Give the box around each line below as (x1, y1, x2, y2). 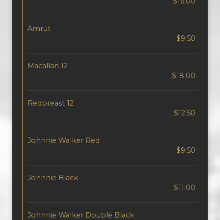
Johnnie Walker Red (27, 136, 100, 145)
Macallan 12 (27, 61, 68, 70)
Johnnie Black (27, 173, 78, 182)
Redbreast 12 (27, 99, 74, 108)
